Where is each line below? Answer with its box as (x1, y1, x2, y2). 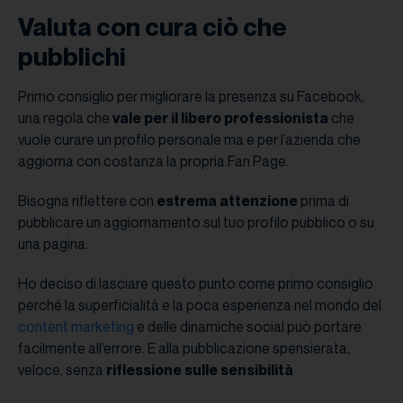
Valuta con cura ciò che (18, 11, 287, 41)
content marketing (18, 317, 134, 336)
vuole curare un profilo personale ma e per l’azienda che (18, 130, 361, 148)
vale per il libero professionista (112, 108, 328, 127)
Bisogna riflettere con (18, 191, 154, 210)
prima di (298, 191, 349, 210)
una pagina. (18, 234, 88, 253)
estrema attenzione (154, 191, 298, 210)
